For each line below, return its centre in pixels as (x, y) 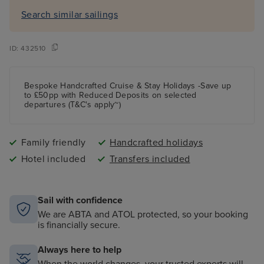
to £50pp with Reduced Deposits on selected (110, 95)
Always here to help (80, 250)
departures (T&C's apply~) (72, 104)
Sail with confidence (80, 200)
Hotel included (53, 159)
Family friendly (53, 142)
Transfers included (150, 159)
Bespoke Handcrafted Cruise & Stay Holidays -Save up (128, 85)
